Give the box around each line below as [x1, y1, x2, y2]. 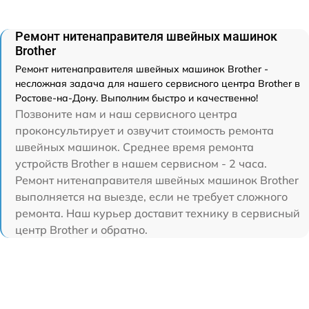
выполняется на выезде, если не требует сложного [15, 190, 288, 204]
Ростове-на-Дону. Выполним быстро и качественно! [15, 92, 258, 105]
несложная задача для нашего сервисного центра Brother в [15, 77, 300, 90]
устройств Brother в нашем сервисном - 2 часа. [15, 157, 267, 171]
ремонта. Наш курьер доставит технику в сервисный [15, 206, 300, 221]
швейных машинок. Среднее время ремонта [15, 140, 254, 154]
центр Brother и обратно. [15, 223, 148, 237]
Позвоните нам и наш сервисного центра [15, 107, 237, 121]
